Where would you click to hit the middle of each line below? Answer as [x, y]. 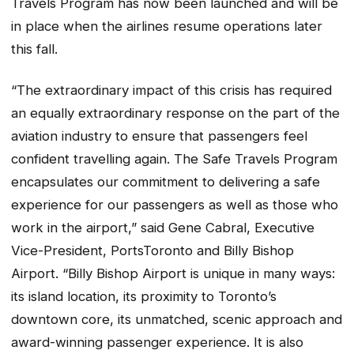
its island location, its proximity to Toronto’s [144, 297]
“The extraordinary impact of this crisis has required [171, 90]
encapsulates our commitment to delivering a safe [166, 182]
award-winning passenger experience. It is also [157, 343]
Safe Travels [241, 159]
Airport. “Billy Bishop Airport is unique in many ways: [173, 274]
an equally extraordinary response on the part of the [175, 113]
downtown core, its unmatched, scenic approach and [177, 320]
